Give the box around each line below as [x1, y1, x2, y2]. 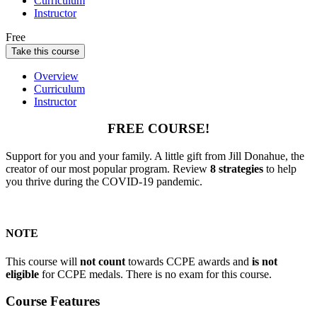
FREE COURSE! [108, 121, 209, 137]
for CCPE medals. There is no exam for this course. [39, 267, 272, 280]
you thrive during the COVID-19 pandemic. [6, 175, 202, 188]
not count [80, 255, 125, 267]
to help [263, 163, 296, 175]
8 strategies [210, 163, 263, 175]
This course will [6, 255, 80, 267]
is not [252, 255, 277, 267]
